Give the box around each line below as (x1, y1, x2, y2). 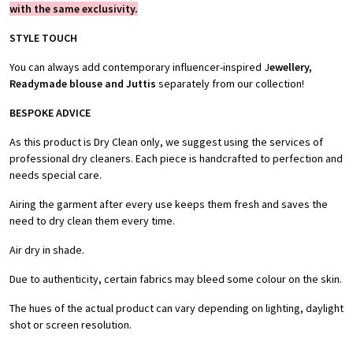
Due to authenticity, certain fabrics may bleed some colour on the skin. (9, 272, 342, 287)
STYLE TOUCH (9, 31, 77, 46)
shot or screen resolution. (9, 318, 132, 333)
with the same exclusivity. (9, 2, 138, 17)
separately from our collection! (158, 76, 304, 91)
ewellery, (269, 60, 312, 75)
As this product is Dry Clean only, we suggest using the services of (9, 135, 323, 150)
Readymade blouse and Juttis (9, 76, 158, 91)
